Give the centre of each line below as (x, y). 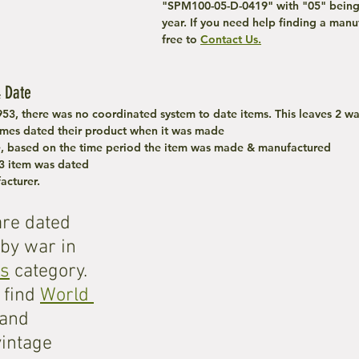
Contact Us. (231, 39)
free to (181, 39)
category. (51, 271)
